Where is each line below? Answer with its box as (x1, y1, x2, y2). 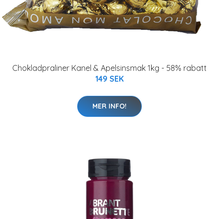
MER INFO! (92, 102, 127, 111)
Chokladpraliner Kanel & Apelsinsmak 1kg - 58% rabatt (12, 63, 207, 73)
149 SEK (95, 74, 124, 84)
